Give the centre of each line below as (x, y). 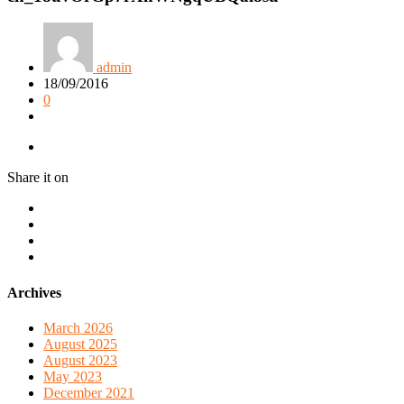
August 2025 (80, 344)
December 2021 (89, 392)
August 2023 (80, 360)
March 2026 (78, 327)
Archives (34, 292)
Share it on (38, 178)
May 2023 (73, 376)
